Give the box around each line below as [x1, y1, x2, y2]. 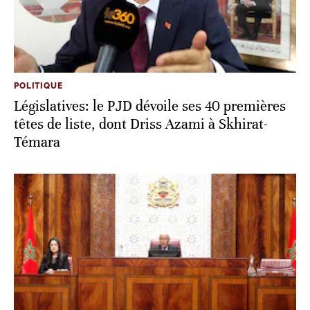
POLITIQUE [14, 80, 63, 91]
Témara [14, 133, 60, 151]
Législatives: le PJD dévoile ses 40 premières [14, 97, 286, 115]
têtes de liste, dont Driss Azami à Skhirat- [14, 115, 268, 133]
